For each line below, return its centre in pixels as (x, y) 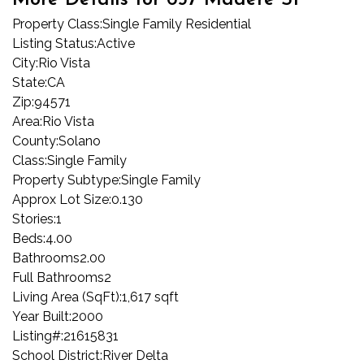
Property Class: (57, 24)
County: (35, 141)
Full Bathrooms (58, 278)
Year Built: (42, 317)
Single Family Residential (177, 24)
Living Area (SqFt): (67, 297)
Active (116, 44)
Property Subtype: (67, 180)
